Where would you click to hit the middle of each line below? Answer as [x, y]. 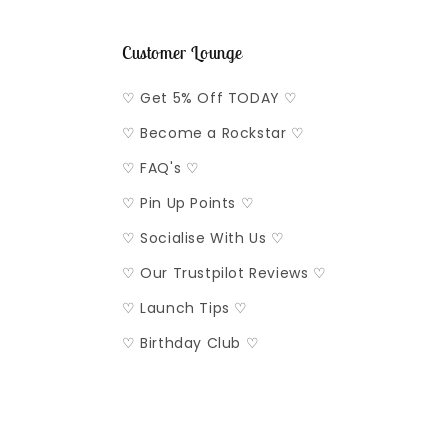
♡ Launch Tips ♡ [185, 308]
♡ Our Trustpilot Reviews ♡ [224, 273]
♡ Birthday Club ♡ [191, 343]
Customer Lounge [182, 52]
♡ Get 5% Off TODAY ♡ [210, 98]
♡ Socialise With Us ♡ [203, 238]
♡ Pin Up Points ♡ [188, 203]
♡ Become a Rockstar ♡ [213, 133]
